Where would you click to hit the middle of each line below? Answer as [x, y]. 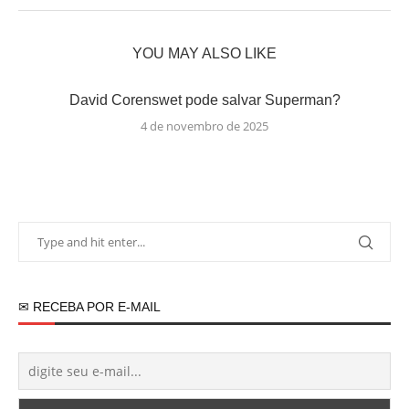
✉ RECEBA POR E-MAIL [89, 307]
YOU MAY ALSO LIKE [204, 53]
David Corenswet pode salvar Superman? [204, 100]
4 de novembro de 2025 [204, 126]
